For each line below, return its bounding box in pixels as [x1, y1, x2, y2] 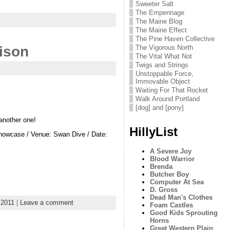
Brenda [149, 163, 172, 170]
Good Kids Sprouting [149, 209, 218, 217]
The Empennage [135, 9, 184, 16]
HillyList [129, 125, 178, 139]
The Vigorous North [135, 44, 193, 51]
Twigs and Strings [135, 61, 188, 69]
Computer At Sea [149, 178, 204, 186]
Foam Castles [149, 201, 193, 209]
